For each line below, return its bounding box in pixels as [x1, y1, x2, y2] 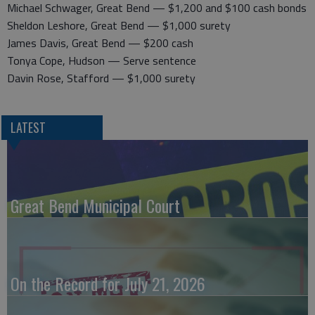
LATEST [10, 118, 46, 137]
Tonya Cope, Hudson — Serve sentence [7, 52, 196, 69]
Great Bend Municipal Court [11, 193, 180, 219]
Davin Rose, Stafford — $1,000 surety [7, 70, 195, 86]
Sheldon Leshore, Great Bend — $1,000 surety [7, 17, 231, 34]
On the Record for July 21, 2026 [11, 271, 205, 297]
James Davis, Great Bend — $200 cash [7, 34, 193, 51]
